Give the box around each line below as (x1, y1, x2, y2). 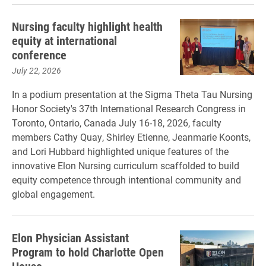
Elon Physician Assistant (12, 230, 129, 245)
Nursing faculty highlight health (12, 18, 163, 34)
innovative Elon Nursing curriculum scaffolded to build (12, 159, 239, 172)
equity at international (12, 33, 117, 48)
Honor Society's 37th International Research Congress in (12, 102, 246, 115)
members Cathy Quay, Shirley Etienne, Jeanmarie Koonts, (12, 131, 251, 143)
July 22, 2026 (12, 65, 61, 76)
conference (12, 47, 66, 62)
